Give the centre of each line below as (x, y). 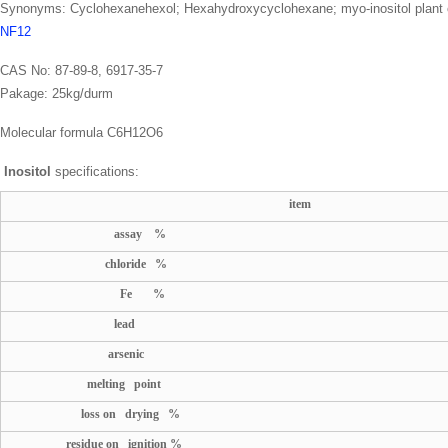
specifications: (97, 171)
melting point (91, 383)
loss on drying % (100, 413)
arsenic (82, 353)
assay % (93, 233)
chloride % (94, 263)
